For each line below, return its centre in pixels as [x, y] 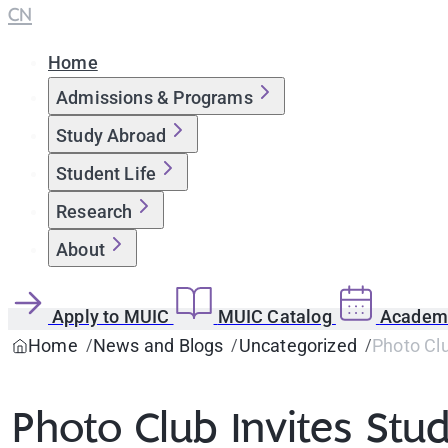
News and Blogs [158, 345]
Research [94, 211]
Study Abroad [111, 135]
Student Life [106, 173]
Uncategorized [297, 345]
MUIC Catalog [276, 316]
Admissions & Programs [154, 97]
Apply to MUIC [113, 316]
